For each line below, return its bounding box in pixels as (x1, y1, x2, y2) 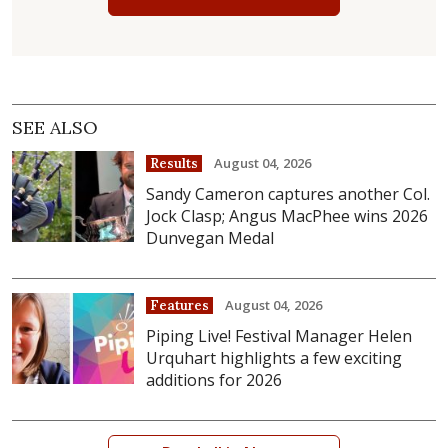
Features (150, 296, 210, 314)
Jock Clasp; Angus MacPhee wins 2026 (146, 204, 429, 227)
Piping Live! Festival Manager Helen (146, 324, 413, 347)
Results (150, 154, 199, 172)
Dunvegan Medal (146, 226, 275, 249)
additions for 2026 (146, 368, 283, 391)
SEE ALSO (12, 115, 98, 139)
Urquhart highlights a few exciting (146, 346, 403, 369)
